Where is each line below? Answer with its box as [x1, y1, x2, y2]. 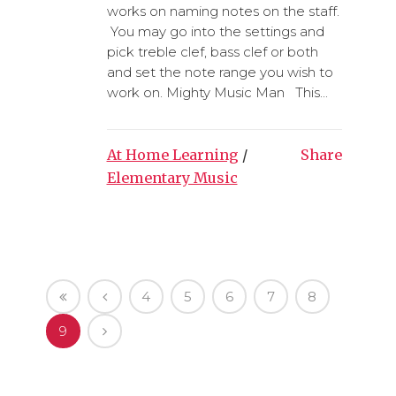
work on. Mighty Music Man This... [106, 84, 328, 101]
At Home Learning [106, 146, 239, 164]
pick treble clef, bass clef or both [106, 43, 318, 60]
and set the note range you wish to [106, 64, 333, 80]
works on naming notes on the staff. [106, 3, 339, 19]
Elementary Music [106, 169, 238, 187]
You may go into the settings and [106, 23, 324, 40]
